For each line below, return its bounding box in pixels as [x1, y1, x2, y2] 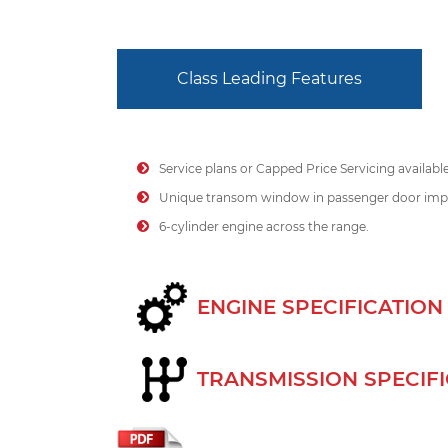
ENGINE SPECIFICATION [197, 295, 443, 320]
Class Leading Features [177, 68, 362, 88]
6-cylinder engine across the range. [159, 218, 369, 234]
